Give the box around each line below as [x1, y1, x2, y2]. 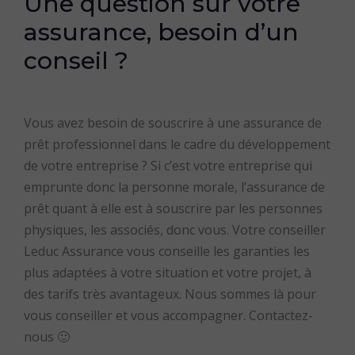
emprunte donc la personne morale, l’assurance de [23, 178, 325, 196]
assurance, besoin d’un [23, 17, 299, 47]
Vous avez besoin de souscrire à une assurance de [23, 114, 322, 132]
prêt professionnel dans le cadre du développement [23, 136, 330, 153]
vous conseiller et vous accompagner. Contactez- [23, 307, 313, 324]
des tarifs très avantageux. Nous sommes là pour [23, 285, 316, 303]
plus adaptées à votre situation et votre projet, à [23, 264, 311, 281]
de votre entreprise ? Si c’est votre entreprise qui [23, 157, 312, 174]
